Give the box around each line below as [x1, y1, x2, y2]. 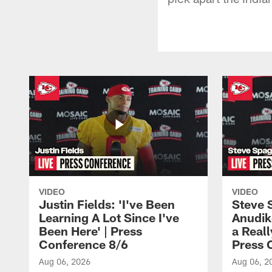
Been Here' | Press [39, 223, 142, 238]
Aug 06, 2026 [39, 256, 90, 267]
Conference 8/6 [39, 236, 128, 251]
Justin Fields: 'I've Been [39, 196, 175, 211]
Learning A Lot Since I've [39, 209, 179, 225]
